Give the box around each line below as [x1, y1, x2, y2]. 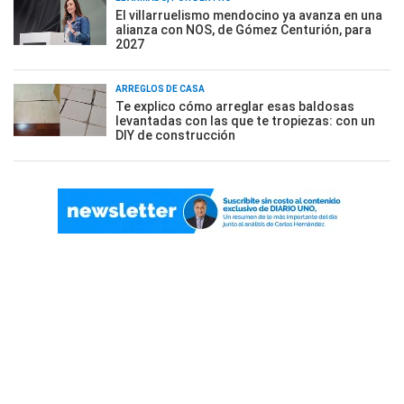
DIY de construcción [115, 127, 235, 142]
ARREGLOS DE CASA [115, 83, 205, 94]
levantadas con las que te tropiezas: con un [115, 113, 375, 128]
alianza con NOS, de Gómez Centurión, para [115, 22, 372, 37]
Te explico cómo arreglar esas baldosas [115, 98, 354, 114]
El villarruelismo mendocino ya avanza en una [115, 7, 382, 23]
